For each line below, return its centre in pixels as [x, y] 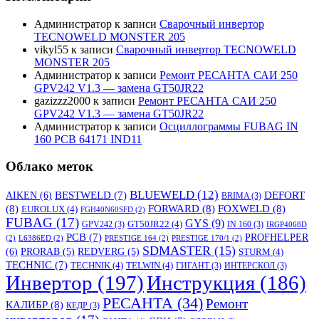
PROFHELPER [277, 237]
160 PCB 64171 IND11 [88, 139]
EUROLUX [43, 209]
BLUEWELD [162, 195]
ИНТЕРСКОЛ [250, 266]
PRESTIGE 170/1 [201, 239]
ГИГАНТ [193, 266]
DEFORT [284, 195]
